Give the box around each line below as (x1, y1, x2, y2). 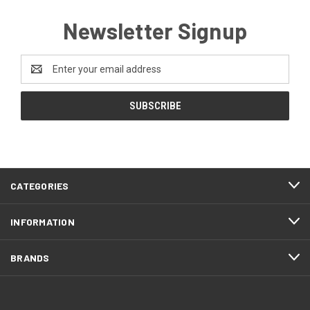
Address (21, 70, 57, 82)
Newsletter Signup (62, 17, 248, 44)
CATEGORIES (10, 179, 69, 192)
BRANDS (10, 251, 50, 264)
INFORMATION (10, 215, 75, 228)
